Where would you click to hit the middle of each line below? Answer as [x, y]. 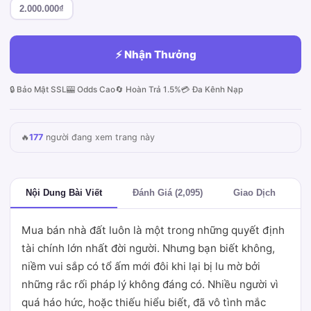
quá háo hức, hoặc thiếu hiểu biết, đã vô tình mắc [144, 302]
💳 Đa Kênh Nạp [212, 90]
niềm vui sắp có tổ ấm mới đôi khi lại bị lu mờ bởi [141, 266]
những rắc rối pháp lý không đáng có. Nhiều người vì [150, 284]
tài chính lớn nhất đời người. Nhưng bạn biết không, [148, 248]
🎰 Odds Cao [91, 90]
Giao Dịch [254, 193]
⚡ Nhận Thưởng [155, 54]
